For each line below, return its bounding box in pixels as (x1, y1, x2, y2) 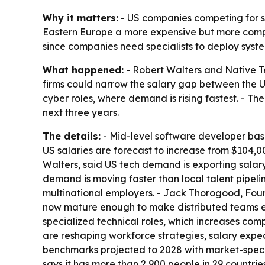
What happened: (43, 64, 124, 76)
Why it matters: (43, 12, 118, 24)
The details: (43, 130, 101, 143)
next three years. (43, 106, 119, 119)
